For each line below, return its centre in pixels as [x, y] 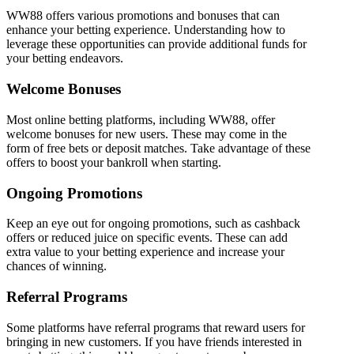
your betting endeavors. [65, 58]
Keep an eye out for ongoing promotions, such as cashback [153, 224]
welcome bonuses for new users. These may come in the [147, 134]
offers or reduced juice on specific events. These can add [147, 238]
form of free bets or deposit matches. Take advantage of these [158, 148]
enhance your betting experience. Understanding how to [146, 30]
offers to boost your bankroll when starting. [114, 162]
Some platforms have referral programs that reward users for [156, 327]
